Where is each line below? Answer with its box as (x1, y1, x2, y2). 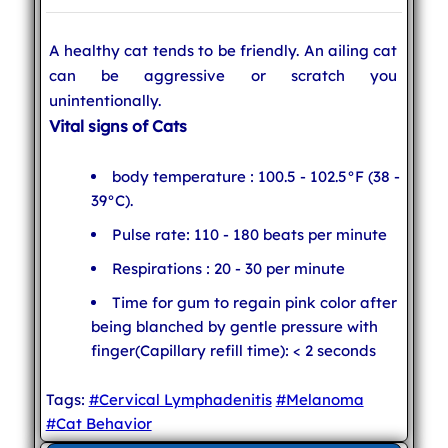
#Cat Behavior (45, 414, 152, 434)
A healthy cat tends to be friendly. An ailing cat (48, 41, 398, 61)
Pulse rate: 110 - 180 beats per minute (111, 225, 387, 245)
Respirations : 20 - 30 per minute (111, 259, 345, 279)
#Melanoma (275, 390, 364, 410)
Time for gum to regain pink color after (111, 293, 397, 313)
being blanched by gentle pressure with (90, 317, 378, 337)
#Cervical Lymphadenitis (88, 390, 272, 410)
